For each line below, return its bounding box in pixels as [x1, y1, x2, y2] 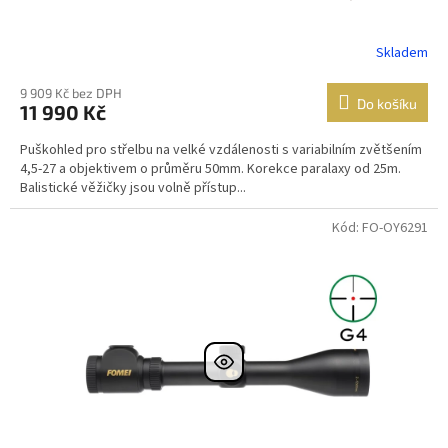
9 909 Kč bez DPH [20, 84, 122, 101]
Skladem [376, 43, 429, 64]
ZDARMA [53, 234, 104, 253]
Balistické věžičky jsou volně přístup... [20, 177, 246, 198]
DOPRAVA [49, 220, 108, 239]
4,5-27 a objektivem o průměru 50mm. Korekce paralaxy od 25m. [20, 158, 401, 179]
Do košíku [357, 94, 417, 112]
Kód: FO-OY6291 [332, 217, 428, 238]
